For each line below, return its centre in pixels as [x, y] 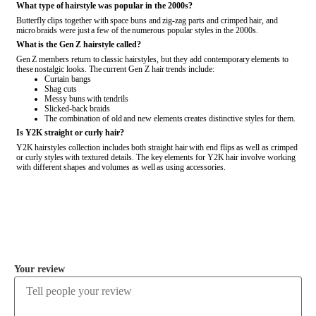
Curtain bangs [68, 79]
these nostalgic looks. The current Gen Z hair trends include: [115, 69]
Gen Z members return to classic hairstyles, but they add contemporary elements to [152, 60]
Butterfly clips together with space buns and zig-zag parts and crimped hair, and [147, 21]
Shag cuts [61, 89]
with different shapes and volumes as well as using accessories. [121, 168]
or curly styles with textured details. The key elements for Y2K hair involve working [157, 158]
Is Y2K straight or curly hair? [70, 133]
